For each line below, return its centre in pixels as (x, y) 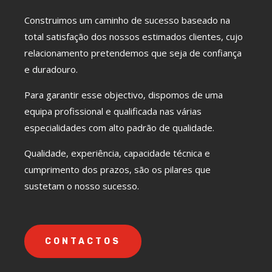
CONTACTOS (83, 242)
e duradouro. (51, 70)
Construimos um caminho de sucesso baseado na (127, 20)
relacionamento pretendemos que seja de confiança (133, 53)
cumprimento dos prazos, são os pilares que (117, 170)
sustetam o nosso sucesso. (82, 186)
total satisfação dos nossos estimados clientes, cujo (134, 37)
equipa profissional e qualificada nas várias (113, 111)
